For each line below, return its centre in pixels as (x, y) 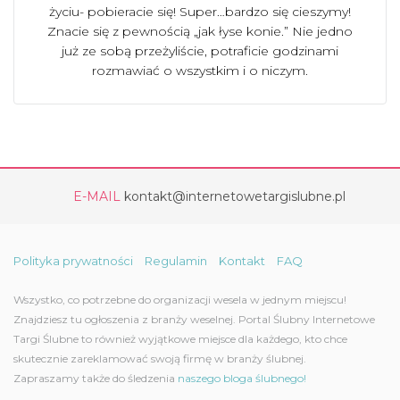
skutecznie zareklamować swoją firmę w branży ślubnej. (160, 358)
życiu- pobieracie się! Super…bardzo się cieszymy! (200, 12)
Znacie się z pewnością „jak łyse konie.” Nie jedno (200, 31)
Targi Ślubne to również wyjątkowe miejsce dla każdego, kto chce (180, 339)
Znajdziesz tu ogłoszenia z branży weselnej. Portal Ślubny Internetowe (194, 319)
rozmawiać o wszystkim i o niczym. (200, 71)
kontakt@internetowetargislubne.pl (234, 196)
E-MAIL (96, 196)
